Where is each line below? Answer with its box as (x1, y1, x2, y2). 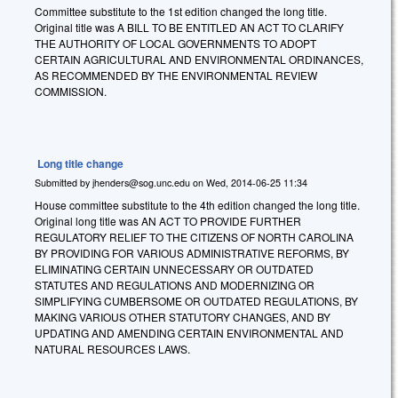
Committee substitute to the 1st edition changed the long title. (35, 4, 327, 20)
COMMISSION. (35, 84, 107, 99)
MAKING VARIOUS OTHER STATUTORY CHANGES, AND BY (35, 309, 330, 325)
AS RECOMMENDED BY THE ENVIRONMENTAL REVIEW (35, 68, 317, 84)
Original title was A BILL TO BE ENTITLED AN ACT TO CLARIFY (35, 20, 344, 36)
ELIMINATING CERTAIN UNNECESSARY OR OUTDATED (35, 261, 314, 277)
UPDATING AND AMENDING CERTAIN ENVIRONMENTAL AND (35, 325, 344, 341)
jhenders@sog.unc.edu (92, 175, 190, 189)
